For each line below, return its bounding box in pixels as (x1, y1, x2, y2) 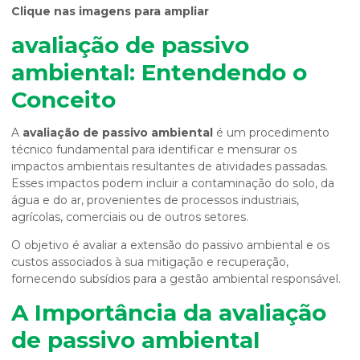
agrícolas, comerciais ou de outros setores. (11, 210, 248, 224)
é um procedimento (213, 125, 329, 140)
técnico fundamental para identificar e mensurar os (11, 142, 297, 157)
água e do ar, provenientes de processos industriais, (11, 193, 299, 207)
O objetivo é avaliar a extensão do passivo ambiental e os (11, 238, 329, 252)
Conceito (11, 86, 116, 113)
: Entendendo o (129, 59, 307, 86)
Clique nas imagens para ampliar (11, 4, 209, 18)
